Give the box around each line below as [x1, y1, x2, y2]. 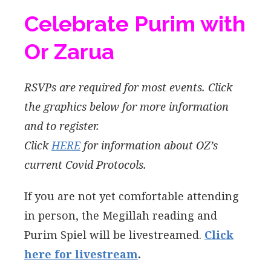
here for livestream [24, 246, 138, 261]
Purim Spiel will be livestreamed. [24, 227, 204, 242]
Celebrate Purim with [24, 10, 246, 36]
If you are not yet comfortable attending [24, 188, 239, 203]
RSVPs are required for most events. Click [24, 79, 232, 94]
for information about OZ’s [80, 137, 218, 152]
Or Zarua [24, 38, 114, 64]
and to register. [24, 118, 99, 133]
